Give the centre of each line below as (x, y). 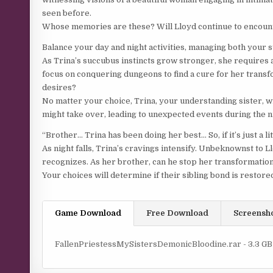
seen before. (67, 13)
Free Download (178, 213)
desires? (59, 87)
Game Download (88, 213)
